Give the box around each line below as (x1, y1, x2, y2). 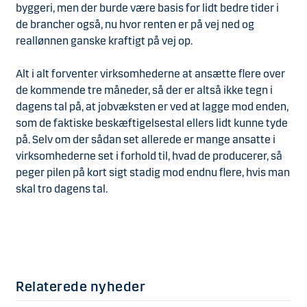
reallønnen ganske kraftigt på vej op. (16, 34, 193, 47)
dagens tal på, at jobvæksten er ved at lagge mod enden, (16, 100, 288, 113)
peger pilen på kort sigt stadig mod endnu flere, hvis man (16, 166, 290, 179)
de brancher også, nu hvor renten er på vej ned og (16, 18, 254, 31)
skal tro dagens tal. (16, 182, 108, 195)
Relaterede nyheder (16, 278, 145, 295)
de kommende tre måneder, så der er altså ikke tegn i (16, 84, 273, 97)
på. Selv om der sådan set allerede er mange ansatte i (16, 133, 275, 146)
